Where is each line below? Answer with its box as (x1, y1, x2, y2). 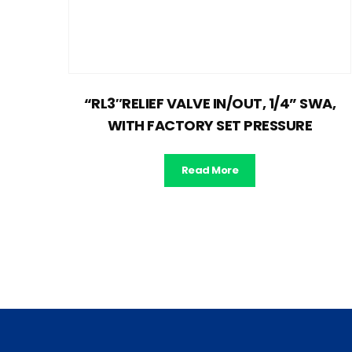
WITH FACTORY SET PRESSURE (107, 115, 313, 136)
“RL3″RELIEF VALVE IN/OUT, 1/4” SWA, (83, 93, 336, 114)
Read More (181, 163, 239, 178)
